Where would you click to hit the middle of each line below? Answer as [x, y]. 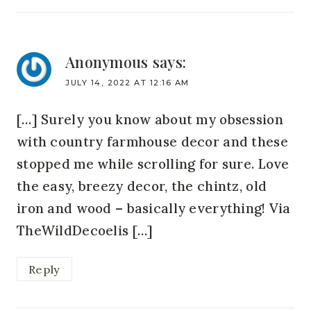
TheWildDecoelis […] [85, 230]
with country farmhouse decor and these [152, 141]
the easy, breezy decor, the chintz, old [142, 186]
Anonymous [107, 61]
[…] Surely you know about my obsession [150, 119]
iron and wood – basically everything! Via [154, 208]
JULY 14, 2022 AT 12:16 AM [127, 82]
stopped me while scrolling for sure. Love [153, 163]
